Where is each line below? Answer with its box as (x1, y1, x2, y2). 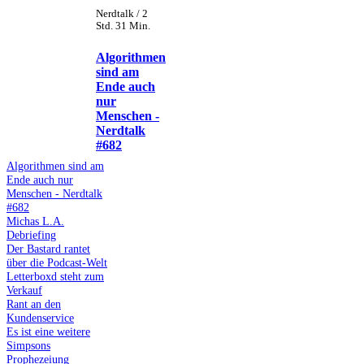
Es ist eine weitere (6, 324, 90, 338)
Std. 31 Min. (96, 20, 150, 32)
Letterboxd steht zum (6, 269, 104, 283)
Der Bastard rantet (6, 241, 90, 255)
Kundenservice (6, 310, 74, 324)
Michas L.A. (6, 214, 64, 227)
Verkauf (6, 283, 42, 297)
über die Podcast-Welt (6, 255, 107, 269)
